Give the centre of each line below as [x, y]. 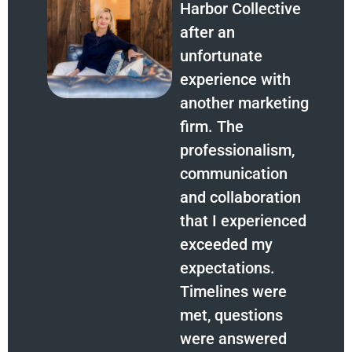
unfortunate [222, 56]
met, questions [232, 315]
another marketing [245, 103]
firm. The [212, 127]
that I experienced [244, 221]
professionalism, [238, 150]
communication [234, 174]
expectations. [228, 268]
